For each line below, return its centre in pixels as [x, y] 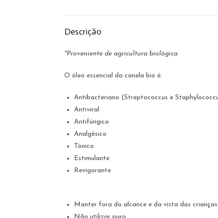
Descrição [83, 32]
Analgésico [90, 134]
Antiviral [87, 110]
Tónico [84, 146]
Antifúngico [91, 122]
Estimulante [92, 158]
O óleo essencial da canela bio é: [113, 76]
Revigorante [92, 171]
